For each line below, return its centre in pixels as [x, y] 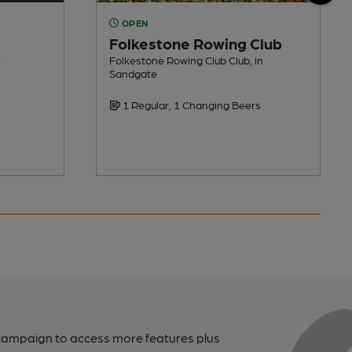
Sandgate [133, 73]
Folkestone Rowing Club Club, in [186, 59]
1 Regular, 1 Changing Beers [191, 104]
